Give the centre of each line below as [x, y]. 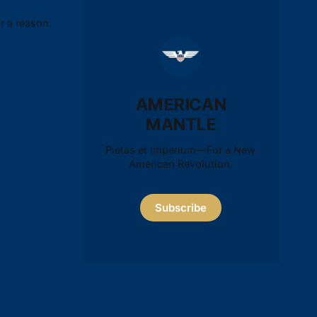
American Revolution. [180, 163]
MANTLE [181, 124]
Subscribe [181, 207]
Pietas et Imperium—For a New [181, 149]
